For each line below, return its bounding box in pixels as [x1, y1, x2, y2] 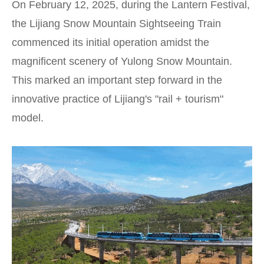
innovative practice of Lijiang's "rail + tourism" [12, 93, 223, 105]
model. [12, 112, 44, 124]
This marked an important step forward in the [12, 74, 222, 86]
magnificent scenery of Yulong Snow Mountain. [12, 55, 232, 67]
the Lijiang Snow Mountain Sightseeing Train [12, 18, 221, 29]
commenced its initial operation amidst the [12, 37, 209, 48]
